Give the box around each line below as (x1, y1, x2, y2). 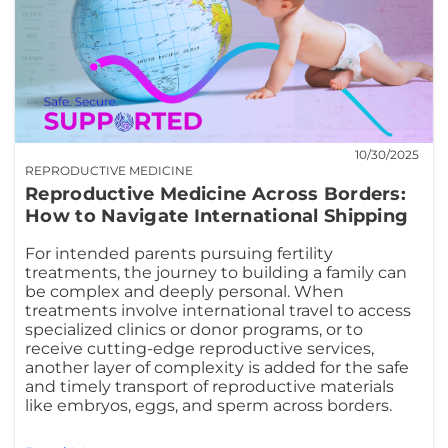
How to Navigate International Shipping (25, 204, 409, 227)
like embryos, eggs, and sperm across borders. (25, 395, 392, 415)
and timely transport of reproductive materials (25, 376, 394, 396)
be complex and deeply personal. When (25, 281, 344, 301)
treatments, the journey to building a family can (25, 262, 407, 282)
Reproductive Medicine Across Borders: (25, 182, 407, 205)
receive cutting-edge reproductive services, (25, 338, 374, 358)
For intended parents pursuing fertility (25, 243, 333, 263)
